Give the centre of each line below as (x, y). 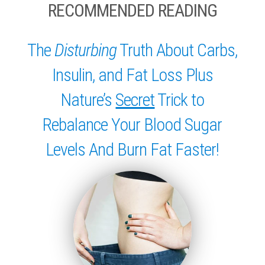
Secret (135, 99)
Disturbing (86, 50)
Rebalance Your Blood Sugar (132, 124)
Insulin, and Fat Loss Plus (132, 75)
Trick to (180, 99)
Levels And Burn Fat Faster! (132, 149)
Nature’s (88, 99)
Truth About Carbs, (177, 50)
